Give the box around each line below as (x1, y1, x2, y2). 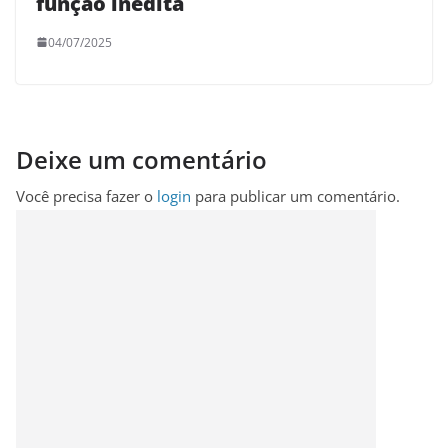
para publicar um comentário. (191, 185, 400, 206)
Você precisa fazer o (16, 185, 157, 206)
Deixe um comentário (16, 142, 267, 176)
